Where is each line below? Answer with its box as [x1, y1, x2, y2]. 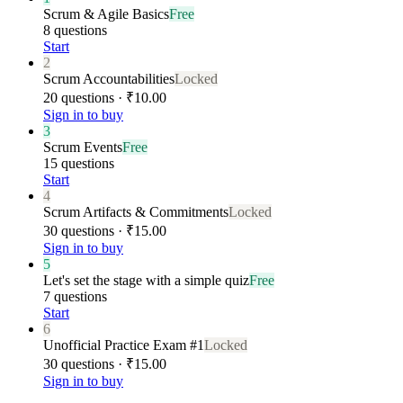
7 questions [43, 288, 107, 304]
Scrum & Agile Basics [43, 5, 169, 22]
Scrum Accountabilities [43, 70, 175, 86]
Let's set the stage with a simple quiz [43, 272, 249, 288]
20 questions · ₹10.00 [43, 89, 166, 105]
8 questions [43, 22, 107, 38]
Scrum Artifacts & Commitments [43, 203, 228, 219]
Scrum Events [43, 139, 122, 155]
